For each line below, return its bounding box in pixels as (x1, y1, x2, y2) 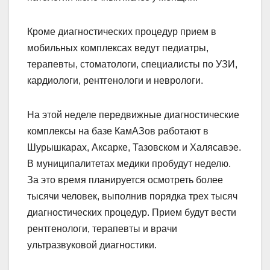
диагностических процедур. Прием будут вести (27, 207, 236, 218)
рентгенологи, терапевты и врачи (27, 224, 177, 234)
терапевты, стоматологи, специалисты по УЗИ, (27, 59, 237, 70)
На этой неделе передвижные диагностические (27, 110, 239, 121)
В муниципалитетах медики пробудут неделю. (27, 159, 231, 169)
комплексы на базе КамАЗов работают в (27, 126, 209, 137)
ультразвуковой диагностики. (27, 240, 157, 251)
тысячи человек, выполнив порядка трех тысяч (27, 191, 237, 202)
